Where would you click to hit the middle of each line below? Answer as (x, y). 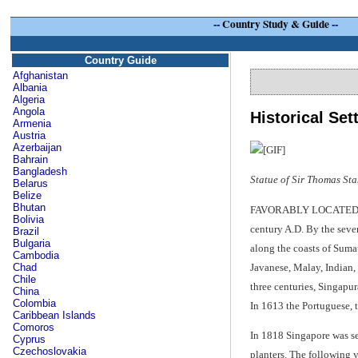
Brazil (26, 231)
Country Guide (120, 60)
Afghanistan (40, 76)
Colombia (34, 303)
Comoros (34, 327)
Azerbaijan (37, 147)
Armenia (32, 123)
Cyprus (29, 339)
